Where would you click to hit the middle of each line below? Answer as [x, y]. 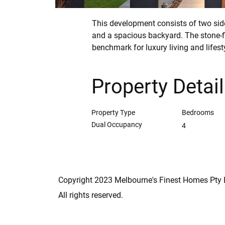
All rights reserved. [91, 195]
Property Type [113, 113]
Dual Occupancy [117, 125]
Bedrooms [198, 113]
